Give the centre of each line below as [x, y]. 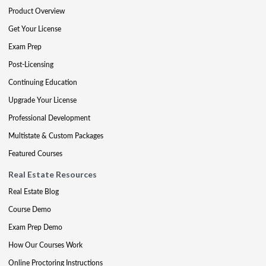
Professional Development [49, 118]
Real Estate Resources [53, 174]
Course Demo [30, 209]
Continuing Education [43, 82]
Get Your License [35, 28]
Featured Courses [35, 153]
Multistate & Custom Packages [56, 135]
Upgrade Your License [42, 100]
